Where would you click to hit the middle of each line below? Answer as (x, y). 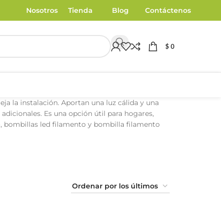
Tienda (81, 10)
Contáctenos (168, 10)
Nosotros (42, 10)
